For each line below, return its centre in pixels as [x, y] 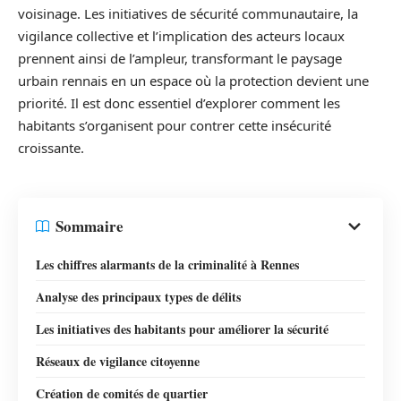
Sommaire [90, 226]
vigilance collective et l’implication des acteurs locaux [181, 36]
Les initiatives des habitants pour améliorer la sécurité [182, 328]
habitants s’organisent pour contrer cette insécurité [175, 125]
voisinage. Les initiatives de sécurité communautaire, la [188, 13]
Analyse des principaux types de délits [138, 296]
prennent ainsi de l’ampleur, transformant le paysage [180, 58]
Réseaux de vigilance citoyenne [118, 361]
